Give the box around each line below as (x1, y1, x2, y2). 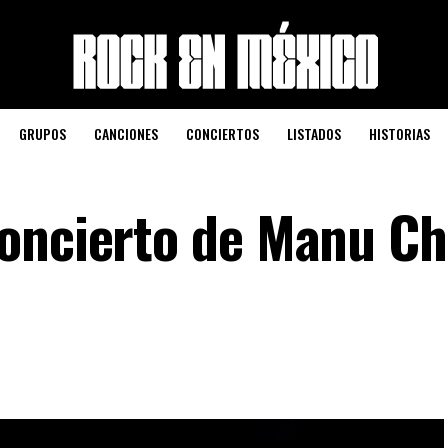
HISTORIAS (368, 123, 430, 144)
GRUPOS (18, 123, 66, 144)
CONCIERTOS (185, 123, 259, 144)
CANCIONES (93, 123, 158, 144)
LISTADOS (286, 123, 341, 144)
